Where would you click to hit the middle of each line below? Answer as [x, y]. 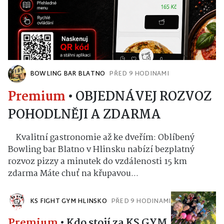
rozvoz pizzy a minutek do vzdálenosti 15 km [97, 161]
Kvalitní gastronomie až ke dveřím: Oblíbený [101, 137]
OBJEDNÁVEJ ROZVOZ [143, 97]
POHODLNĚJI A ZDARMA [84, 115]
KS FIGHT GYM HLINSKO [68, 201]
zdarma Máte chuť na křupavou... [73, 173]
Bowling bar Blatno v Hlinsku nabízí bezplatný [101, 149]
